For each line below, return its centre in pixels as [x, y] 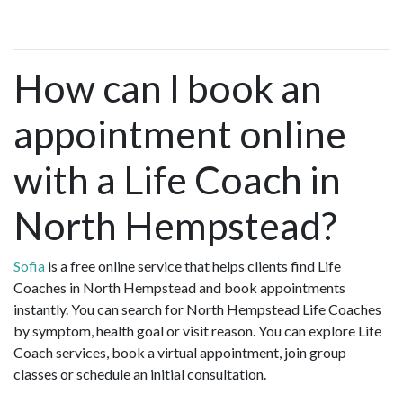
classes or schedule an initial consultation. [141, 373]
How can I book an [168, 87]
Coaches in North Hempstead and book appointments [179, 287]
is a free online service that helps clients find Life [193, 265]
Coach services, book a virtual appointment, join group [180, 352]
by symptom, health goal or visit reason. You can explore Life [197, 330]
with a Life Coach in [177, 179]
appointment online [180, 133]
